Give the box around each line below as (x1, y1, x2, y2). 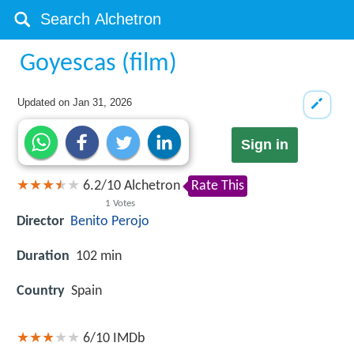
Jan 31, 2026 (73, 96, 133, 108)
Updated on (17, 96, 73, 108)
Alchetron (121, 179, 180, 194)
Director (17, 213, 64, 229)
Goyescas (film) (20, 51, 178, 77)
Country (17, 283, 65, 299)
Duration (17, 248, 70, 264)
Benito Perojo (70, 213, 149, 229)
